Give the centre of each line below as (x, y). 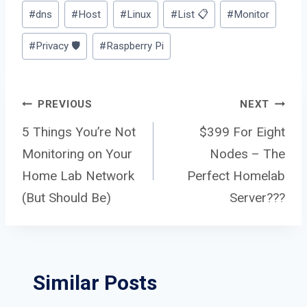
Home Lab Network (78, 175)
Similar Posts (95, 283)
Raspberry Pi (135, 46)
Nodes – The (247, 153)
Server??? (257, 197)
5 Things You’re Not (79, 132)
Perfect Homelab (236, 175)
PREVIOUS (65, 105)
